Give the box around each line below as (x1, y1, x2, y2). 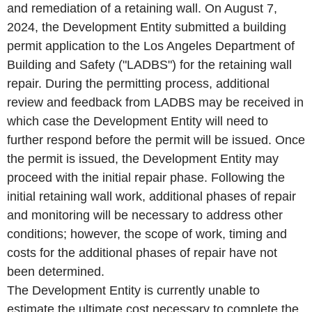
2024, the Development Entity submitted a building (7, 19, 286, 34)
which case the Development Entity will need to (7, 114, 268, 128)
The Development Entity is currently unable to (7, 283, 260, 297)
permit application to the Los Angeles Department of (7, 38, 295, 53)
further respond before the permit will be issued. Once (7, 132, 305, 147)
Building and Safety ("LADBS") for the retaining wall (7, 57, 292, 72)
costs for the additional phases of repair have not (7, 245, 277, 260)
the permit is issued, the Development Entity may (7, 151, 279, 166)
